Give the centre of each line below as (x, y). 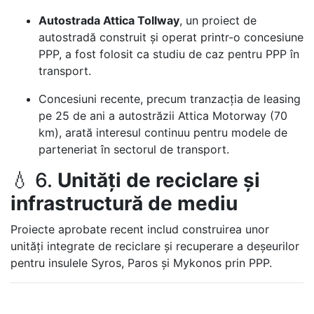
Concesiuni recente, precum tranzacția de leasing (170, 99)
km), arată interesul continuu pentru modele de (163, 132)
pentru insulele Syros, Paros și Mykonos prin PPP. (141, 263)
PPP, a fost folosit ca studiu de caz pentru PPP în (169, 54)
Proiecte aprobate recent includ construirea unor (140, 229)
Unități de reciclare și (159, 180)
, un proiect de (218, 20)
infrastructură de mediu (124, 203)
